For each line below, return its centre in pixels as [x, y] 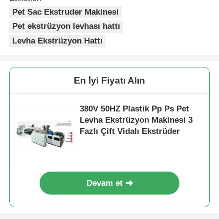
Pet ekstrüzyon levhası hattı [66, 26]
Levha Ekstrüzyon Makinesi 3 [136, 120]
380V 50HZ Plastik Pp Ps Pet [135, 109]
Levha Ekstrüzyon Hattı [58, 41]
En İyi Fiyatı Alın [109, 80]
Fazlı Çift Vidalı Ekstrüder [130, 131]
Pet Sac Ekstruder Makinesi [66, 12]
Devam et [105, 183]
